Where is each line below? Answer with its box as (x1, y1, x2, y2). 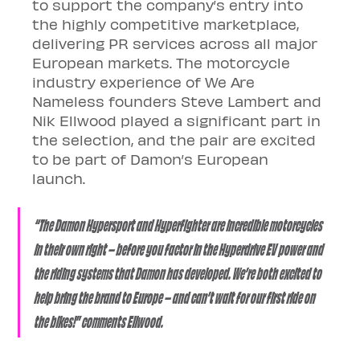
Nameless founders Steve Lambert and (32, 92, 326, 109)
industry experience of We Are (32, 73, 260, 90)
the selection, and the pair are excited (32, 131, 321, 148)
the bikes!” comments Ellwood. (35, 310, 165, 330)
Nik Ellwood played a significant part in (32, 112, 325, 129)
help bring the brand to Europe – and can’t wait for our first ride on (35, 286, 318, 306)
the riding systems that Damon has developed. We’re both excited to (35, 262, 325, 282)
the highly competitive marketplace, (32, 15, 304, 32)
